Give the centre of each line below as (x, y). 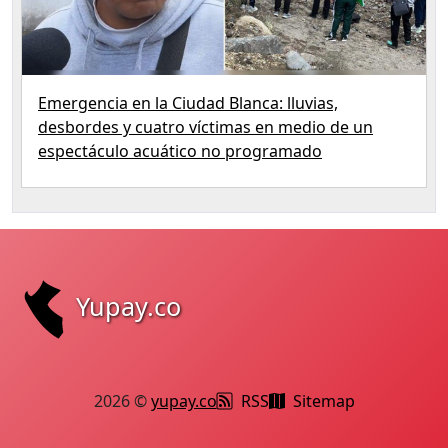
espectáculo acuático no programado (180, 151)
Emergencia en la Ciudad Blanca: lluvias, (188, 103)
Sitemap (323, 401)
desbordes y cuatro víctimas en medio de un (205, 127)
